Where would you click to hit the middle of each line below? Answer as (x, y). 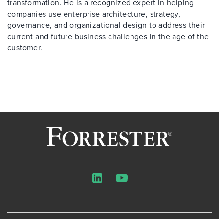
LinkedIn (110, 182)
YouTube (134, 182)
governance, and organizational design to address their (106, 25)
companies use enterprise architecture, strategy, (94, 14)
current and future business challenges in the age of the (108, 36)
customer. (25, 47)
